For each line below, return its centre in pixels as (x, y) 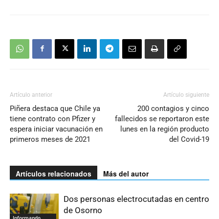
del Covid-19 (189, 139)
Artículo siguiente (186, 95)
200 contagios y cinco (173, 108)
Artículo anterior (31, 95)
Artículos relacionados (54, 173)
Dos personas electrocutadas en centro (136, 199)
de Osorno (83, 210)
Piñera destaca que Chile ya (55, 108)
